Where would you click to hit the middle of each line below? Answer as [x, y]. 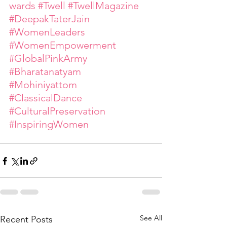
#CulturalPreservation [57, 111]
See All [151, 218]
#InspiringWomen [49, 124]
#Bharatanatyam [45, 72]
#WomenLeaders [47, 32]
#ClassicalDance [46, 98]
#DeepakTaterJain [49, 19]
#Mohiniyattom [43, 85]
